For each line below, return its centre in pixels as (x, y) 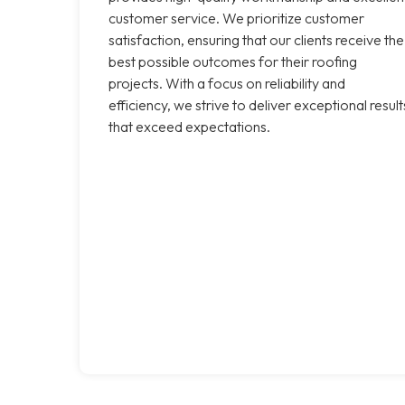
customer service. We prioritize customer (236, 18)
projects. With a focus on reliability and (227, 83)
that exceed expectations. (189, 126)
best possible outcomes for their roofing (233, 61)
